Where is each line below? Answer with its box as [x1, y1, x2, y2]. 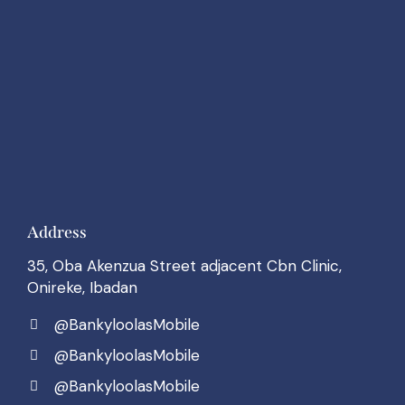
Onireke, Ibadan [27, 277, 137, 297]
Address [27, 221, 87, 242]
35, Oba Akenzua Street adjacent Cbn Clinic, [27, 255, 342, 276]
